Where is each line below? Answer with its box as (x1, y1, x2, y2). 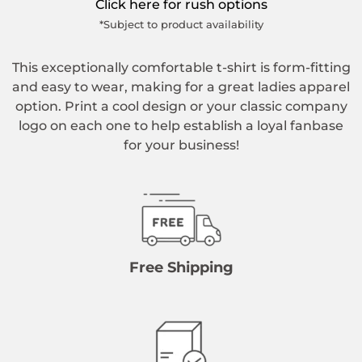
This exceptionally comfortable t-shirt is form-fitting (11, 60, 351, 76)
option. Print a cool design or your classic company (15, 99, 347, 115)
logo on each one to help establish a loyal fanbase (19, 118, 343, 134)
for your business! (123, 137, 239, 154)
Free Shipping (128, 259, 234, 277)
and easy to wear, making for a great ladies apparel (12, 79, 350, 95)
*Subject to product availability (99, 18, 263, 32)
